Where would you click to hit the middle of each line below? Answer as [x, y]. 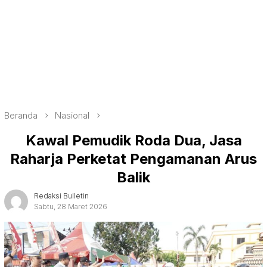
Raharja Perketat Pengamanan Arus [133, 159]
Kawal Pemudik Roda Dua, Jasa [133, 140]
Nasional [72, 115]
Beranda [21, 115]
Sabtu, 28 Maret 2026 [71, 206]
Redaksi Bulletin [61, 195]
